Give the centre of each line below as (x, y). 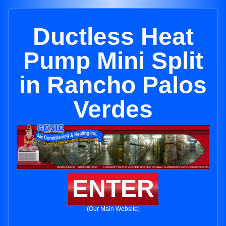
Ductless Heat (113, 37)
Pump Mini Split (113, 61)
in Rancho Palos (113, 85)
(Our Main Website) (113, 209)
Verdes (113, 109)
